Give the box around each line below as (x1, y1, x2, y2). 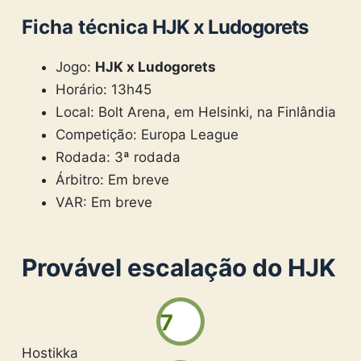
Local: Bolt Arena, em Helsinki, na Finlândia (56, 104, 337, 121)
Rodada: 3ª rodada (56, 149, 181, 166)
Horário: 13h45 (56, 81, 152, 98)
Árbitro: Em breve (56, 172, 170, 189)
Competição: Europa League (56, 127, 239, 143)
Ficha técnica (21, 15, 148, 39)
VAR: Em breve (56, 194, 153, 211)
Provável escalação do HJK (21, 253, 336, 283)
